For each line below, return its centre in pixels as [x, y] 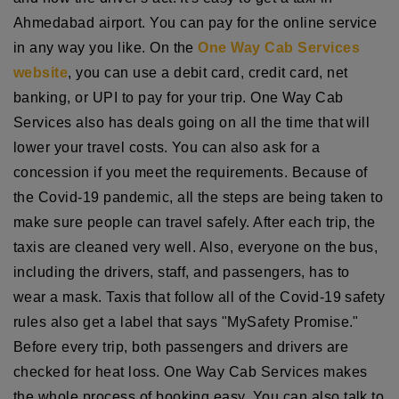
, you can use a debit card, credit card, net [208, 72]
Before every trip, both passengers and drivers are [181, 346]
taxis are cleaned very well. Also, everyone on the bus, [196, 247]
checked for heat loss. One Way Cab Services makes [191, 371]
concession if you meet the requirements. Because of [191, 172]
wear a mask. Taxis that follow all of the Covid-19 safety [199, 297]
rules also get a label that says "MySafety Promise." [186, 322]
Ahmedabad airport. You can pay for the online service [195, 22]
